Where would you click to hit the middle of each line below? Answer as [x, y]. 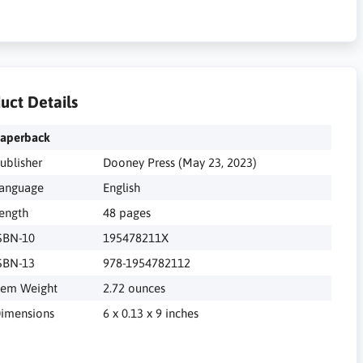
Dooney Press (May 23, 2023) [179, 162]
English [121, 188]
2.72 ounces [134, 288]
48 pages [126, 213]
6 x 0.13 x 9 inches [150, 313]
